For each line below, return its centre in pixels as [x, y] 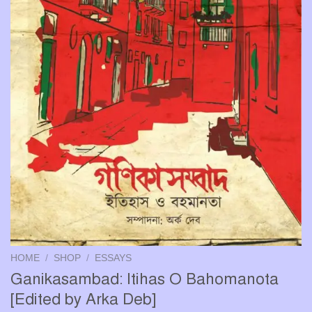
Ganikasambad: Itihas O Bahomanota [145, 279]
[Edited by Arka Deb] [84, 299]
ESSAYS [114, 258]
